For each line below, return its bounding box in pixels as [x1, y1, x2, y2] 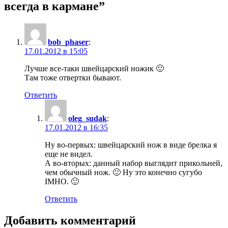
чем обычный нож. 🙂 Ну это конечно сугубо [45, 167, 202, 177]
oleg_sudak [68, 113, 107, 123]
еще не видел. [45, 149, 93, 158]
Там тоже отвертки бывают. [24, 73, 121, 82]
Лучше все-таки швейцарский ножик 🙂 [24, 64, 164, 73]
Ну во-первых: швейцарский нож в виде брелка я [45, 140, 217, 149]
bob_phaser [48, 37, 89, 46]
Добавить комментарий [4, 213, 136, 227]
